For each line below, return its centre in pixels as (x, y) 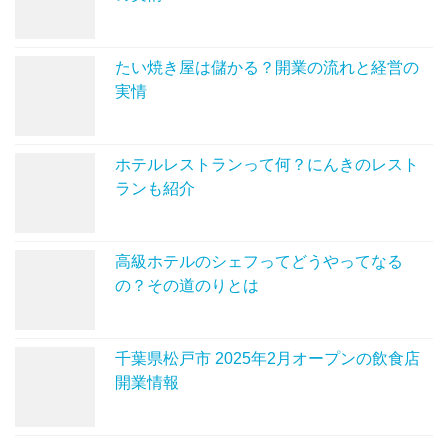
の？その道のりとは (187, 285)
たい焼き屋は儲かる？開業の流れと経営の (267, 67)
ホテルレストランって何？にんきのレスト (267, 164)
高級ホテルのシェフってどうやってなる (259, 261)
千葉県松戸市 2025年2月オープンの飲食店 (267, 358)
